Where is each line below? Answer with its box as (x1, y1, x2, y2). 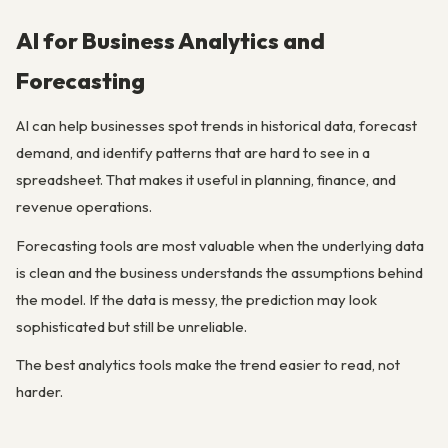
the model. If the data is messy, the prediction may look (16, 289, 377, 309)
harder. (16, 381, 63, 401)
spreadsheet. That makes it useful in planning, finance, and (16, 170, 396, 190)
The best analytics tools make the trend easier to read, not (16, 354, 400, 374)
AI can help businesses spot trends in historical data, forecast (16, 116, 417, 136)
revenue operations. (16, 197, 152, 217)
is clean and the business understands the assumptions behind (16, 262, 423, 282)
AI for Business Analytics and (16, 26, 325, 55)
